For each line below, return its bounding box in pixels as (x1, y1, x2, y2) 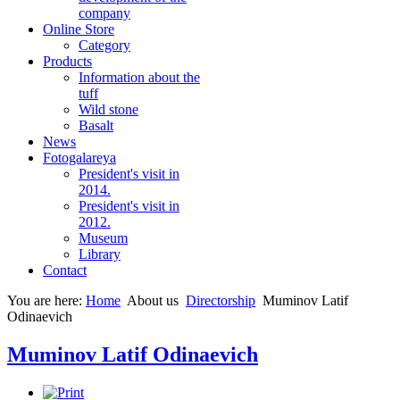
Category (79, 37, 130, 53)
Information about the (79, 70, 200, 85)
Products (43, 54, 92, 69)
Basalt (79, 118, 113, 133)
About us (127, 293, 179, 308)
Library (79, 246, 121, 262)
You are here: (7, 293, 86, 308)
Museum (79, 230, 128, 246)
